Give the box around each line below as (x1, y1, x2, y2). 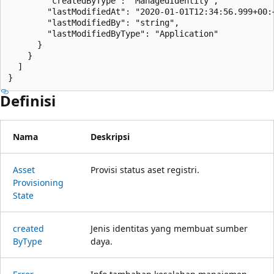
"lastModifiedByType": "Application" (8, 28, 218, 39)
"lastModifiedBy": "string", (8, 17, 179, 28)
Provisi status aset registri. (91, 163, 199, 176)
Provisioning (13, 176, 64, 188)
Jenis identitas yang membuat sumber (91, 222, 248, 234)
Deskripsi (91, 130, 130, 143)
